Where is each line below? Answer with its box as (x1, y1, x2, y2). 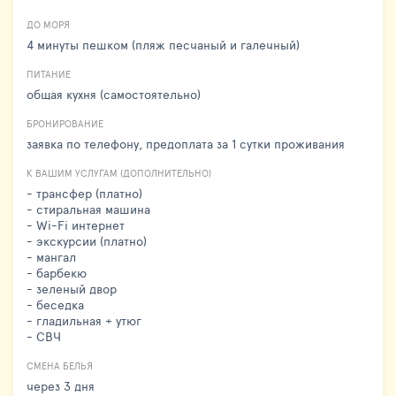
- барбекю (27, 263, 87, 281)
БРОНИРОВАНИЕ (27, 116, 103, 130)
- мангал (27, 247, 76, 265)
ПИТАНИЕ (27, 66, 71, 80)
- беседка (27, 295, 84, 313)
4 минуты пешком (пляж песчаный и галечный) (27, 35, 300, 53)
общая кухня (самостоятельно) (27, 85, 201, 103)
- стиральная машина (27, 200, 150, 217)
